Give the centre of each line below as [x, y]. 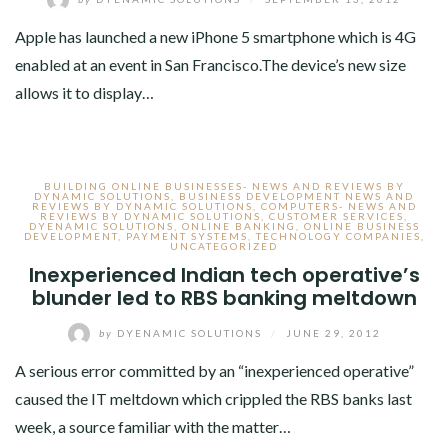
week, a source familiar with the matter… [153, 427]
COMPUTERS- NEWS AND [338, 206]
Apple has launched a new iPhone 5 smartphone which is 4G [215, 37]
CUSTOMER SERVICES [336, 216]
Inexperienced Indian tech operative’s [224, 275]
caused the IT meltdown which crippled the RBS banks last [213, 399]
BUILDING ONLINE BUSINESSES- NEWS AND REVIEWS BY [224, 186]
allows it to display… [84, 93]
